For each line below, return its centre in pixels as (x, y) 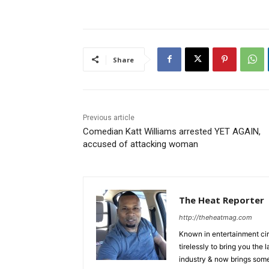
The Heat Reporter (222, 200)
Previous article (109, 117)
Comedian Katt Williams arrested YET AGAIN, (172, 131)
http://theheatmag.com (216, 217)
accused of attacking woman (141, 144)
